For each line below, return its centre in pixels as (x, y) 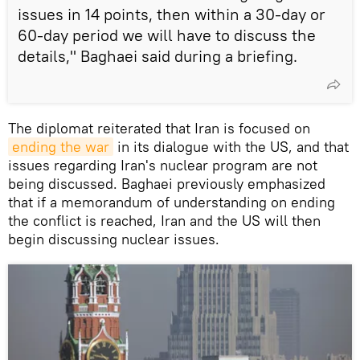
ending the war (61, 146)
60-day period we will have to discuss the (167, 35)
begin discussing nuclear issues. (114, 239)
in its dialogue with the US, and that (231, 146)
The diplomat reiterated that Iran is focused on (159, 128)
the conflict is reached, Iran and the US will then (164, 220)
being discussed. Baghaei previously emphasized (167, 183)
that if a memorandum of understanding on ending (172, 202)
